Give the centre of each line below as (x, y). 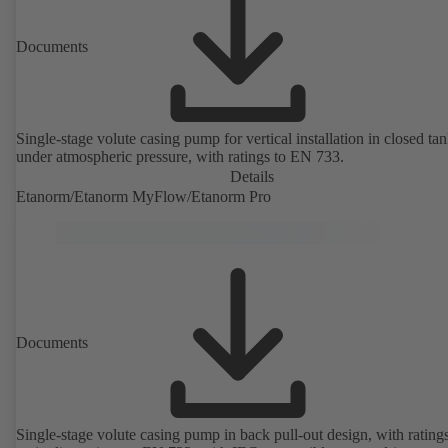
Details (252, 177)
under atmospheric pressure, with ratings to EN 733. (180, 157)
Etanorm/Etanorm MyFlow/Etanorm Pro (143, 197)
